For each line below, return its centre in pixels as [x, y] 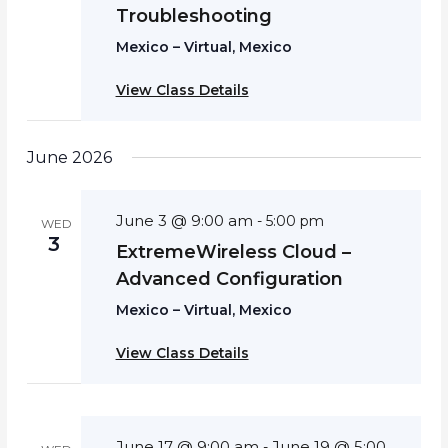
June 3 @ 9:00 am [184, 220]
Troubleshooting [193, 15]
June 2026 [69, 158]
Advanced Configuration [229, 278]
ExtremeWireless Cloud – [233, 251]
